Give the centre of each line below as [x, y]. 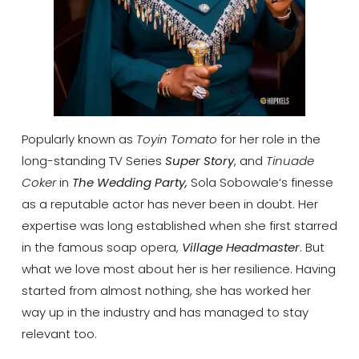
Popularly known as [79, 139]
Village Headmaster [240, 248]
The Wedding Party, [129, 183]
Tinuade [290, 161]
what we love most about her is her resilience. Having [178, 269]
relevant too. [59, 334]
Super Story [199, 161]
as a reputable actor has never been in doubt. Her [169, 204]
